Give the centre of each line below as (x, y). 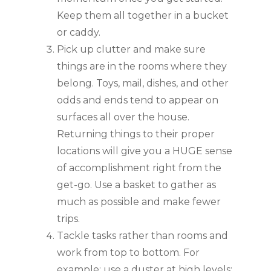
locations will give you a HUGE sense (145, 151)
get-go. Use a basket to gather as (136, 185)
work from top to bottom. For (128, 253)
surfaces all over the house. (123, 117)
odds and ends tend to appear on (138, 100)
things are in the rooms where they (142, 66)
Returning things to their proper (136, 134)
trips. (68, 219)
